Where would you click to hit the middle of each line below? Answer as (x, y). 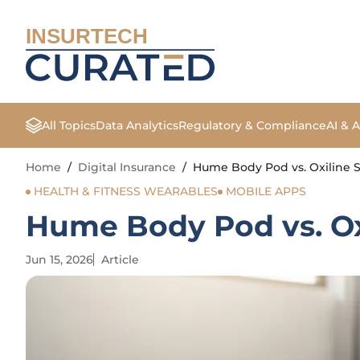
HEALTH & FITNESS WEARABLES (126, 191)
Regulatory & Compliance (252, 125)
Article (120, 260)
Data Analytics (137, 125)
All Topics (69, 125)
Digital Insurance (127, 167)
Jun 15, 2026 (59, 260)
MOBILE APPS (266, 191)
